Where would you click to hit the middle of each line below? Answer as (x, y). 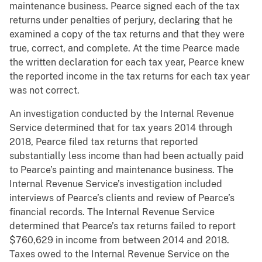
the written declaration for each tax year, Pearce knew (127, 63)
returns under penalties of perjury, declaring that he (121, 20)
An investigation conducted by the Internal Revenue (122, 114)
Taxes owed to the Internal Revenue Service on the (119, 254)
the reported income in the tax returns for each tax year (130, 77)
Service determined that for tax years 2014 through (121, 128)
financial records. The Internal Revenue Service (112, 212)
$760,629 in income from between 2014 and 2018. (119, 240)
